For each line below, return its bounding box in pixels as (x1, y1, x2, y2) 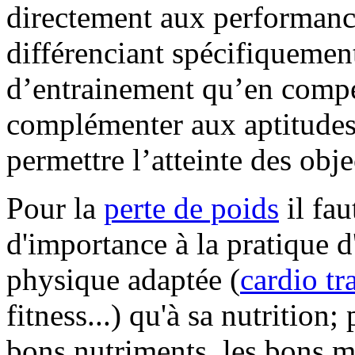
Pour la (6, 190, 104, 225)
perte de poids (104, 190, 279, 225)
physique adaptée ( (6, 261, 240, 296)
